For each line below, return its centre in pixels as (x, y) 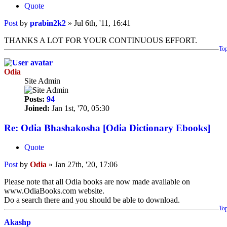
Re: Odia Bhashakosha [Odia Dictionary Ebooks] (107, 128)
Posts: (34, 99)
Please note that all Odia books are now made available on (97, 182)
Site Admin (42, 81)
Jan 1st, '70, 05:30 (80, 108)
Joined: (37, 108)
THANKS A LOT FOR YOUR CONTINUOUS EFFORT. (101, 40)
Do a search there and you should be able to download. (92, 200)
